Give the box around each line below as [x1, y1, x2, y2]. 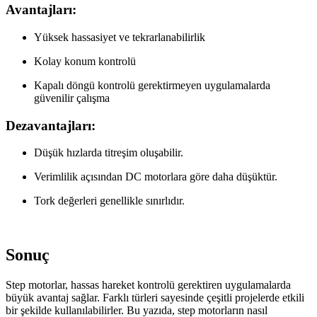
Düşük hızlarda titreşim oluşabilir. [34, 146, 183, 159]
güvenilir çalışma [34, 91, 110, 104]
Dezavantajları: [6, 117, 96, 133]
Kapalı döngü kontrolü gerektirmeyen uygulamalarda [34, 79, 270, 91]
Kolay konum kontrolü [34, 54, 136, 67]
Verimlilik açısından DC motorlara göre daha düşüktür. [34, 171, 277, 183]
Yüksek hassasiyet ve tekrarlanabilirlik [34, 30, 205, 43]
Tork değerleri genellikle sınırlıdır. [34, 195, 185, 207]
